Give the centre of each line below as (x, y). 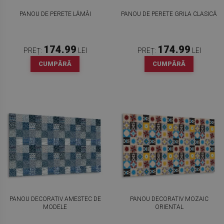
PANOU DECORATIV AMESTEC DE (55, 199)
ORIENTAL (169, 207)
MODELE (55, 207)
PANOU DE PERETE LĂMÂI (55, 14)
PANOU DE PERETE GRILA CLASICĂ (169, 14)
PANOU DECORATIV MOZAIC (169, 199)
